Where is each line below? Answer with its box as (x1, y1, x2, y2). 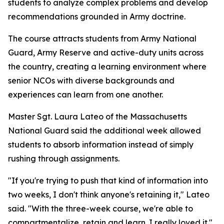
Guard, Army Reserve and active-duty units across (8, 47, 203, 57)
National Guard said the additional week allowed (8, 125, 201, 135)
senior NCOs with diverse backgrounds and (8, 75, 174, 85)
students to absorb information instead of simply (8, 139, 193, 149)
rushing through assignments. (8, 153, 119, 163)
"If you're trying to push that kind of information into (8, 175, 208, 185)
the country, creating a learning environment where (8, 61, 206, 71)
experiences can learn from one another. (8, 89, 163, 99)
